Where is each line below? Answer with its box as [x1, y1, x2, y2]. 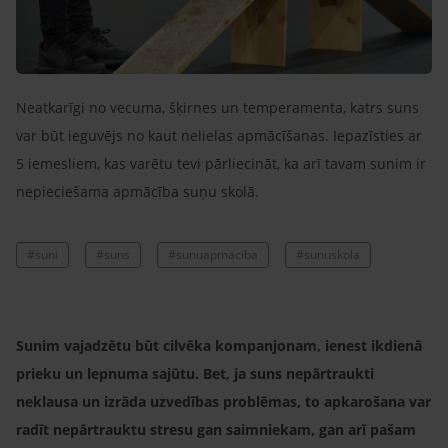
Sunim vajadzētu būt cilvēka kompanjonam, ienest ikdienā [16, 335, 422, 355]
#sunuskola [296, 245, 360, 263]
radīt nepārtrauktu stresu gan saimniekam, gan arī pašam [16, 419, 416, 439]
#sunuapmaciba [168, 245, 258, 263]
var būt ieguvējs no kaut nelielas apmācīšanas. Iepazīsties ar [16, 125, 422, 145]
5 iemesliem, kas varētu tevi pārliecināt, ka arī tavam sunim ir [16, 153, 426, 173]
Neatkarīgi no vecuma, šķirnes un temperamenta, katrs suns [16, 97, 419, 117]
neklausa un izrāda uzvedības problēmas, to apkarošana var [16, 391, 431, 411]
